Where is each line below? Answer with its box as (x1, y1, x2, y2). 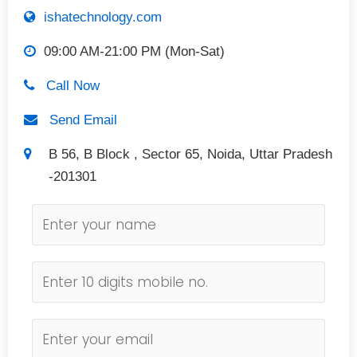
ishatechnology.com (44, 10, 162, 25)
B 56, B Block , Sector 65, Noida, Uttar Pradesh (49, 147, 333, 162)
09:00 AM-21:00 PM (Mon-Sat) (36, 44, 229, 59)
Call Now (46, 78, 100, 93)
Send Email (49, 112, 117, 127)
